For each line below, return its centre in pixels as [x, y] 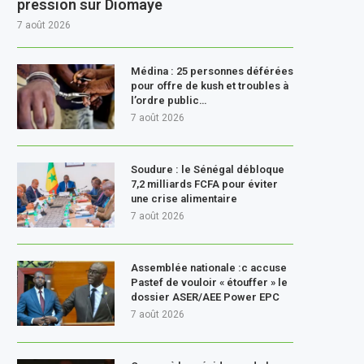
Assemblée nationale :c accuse [209, 267]
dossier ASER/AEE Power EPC [205, 297]
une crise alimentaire [184, 198]
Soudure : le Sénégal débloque [208, 169]
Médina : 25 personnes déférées [212, 71]
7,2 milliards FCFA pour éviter [204, 184]
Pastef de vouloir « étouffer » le [209, 282]
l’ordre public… [169, 100]
